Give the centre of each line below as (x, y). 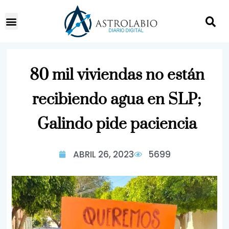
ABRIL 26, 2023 (103, 154)
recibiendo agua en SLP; (117, 100)
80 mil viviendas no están (117, 75)
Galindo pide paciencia (117, 124)
